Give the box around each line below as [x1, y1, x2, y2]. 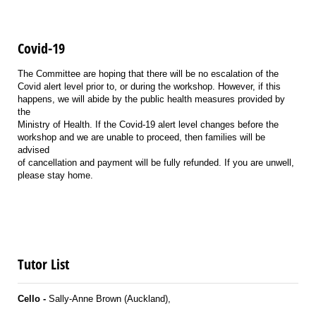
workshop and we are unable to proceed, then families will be [18, 131, 265, 142]
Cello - [18, 293, 49, 305]
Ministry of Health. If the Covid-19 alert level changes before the [18, 119, 279, 130]
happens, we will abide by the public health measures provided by [18, 93, 285, 104]
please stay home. [18, 169, 93, 181]
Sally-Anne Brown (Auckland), [49, 293, 171, 305]
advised [18, 144, 49, 155]
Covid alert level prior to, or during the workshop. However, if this [18, 80, 281, 92]
